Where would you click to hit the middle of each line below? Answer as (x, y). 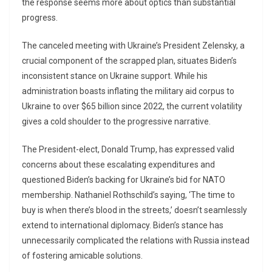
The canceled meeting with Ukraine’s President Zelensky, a (133, 46)
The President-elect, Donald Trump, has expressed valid (128, 150)
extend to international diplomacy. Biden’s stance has (123, 226)
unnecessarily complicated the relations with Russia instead (136, 241)
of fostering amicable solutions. (82, 256)
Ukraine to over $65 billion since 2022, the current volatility (132, 107)
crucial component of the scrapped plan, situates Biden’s (129, 61)
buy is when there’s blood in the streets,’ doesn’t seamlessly (134, 210)
